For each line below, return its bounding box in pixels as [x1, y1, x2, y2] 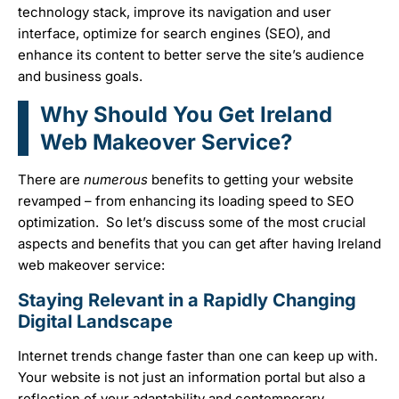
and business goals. [18, 68, 146, 85]
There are [18, 171, 84, 189]
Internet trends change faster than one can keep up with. [18, 347, 378, 365]
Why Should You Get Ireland [40, 102, 332, 128]
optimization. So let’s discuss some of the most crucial [18, 214, 366, 232]
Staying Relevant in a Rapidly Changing [18, 289, 356, 312]
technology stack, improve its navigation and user [18, 4, 331, 21]
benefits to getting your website [151, 171, 354, 189]
